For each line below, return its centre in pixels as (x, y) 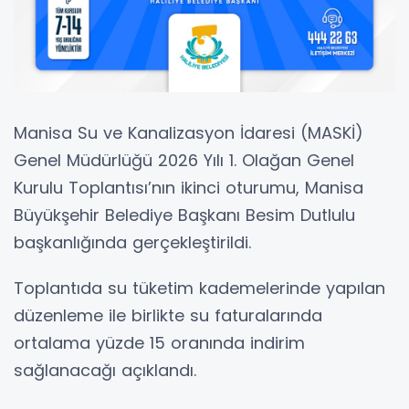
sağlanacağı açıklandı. (105, 370)
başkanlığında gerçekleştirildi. (132, 242)
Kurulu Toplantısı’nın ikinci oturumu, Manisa (189, 187)
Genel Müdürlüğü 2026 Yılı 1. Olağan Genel (184, 160)
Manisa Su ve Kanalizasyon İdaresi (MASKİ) (189, 132)
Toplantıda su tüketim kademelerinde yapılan (199, 288)
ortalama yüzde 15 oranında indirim (159, 342)
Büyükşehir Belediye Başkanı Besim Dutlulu (184, 215)
